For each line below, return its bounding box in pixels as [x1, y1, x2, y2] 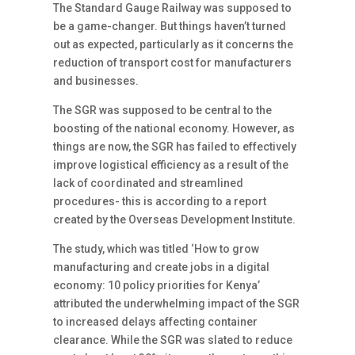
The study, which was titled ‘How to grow [53, 242, 260, 255]
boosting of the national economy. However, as [53, 122, 296, 135]
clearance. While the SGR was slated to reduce [53, 334, 293, 346]
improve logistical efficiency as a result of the [53, 158, 289, 171]
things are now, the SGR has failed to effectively [53, 140, 297, 153]
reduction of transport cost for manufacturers [53, 56, 292, 69]
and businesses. [53, 74, 139, 87]
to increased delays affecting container [53, 315, 258, 328]
